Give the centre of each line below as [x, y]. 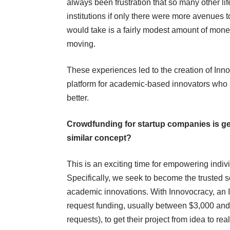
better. [78, 98]
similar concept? [99, 138]
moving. [81, 44]
